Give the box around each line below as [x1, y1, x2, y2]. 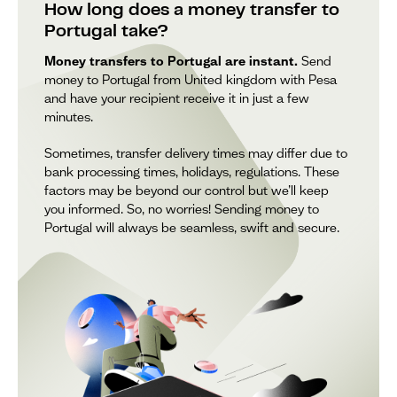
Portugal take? [44, 24, 168, 40]
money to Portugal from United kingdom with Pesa [44, 71, 337, 88]
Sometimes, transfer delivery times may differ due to [44, 144, 347, 161]
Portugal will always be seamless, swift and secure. [44, 219, 339, 236]
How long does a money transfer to [44, 3, 339, 19]
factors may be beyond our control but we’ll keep [44, 182, 329, 198]
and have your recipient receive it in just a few [44, 90, 309, 106]
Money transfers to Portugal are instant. [44, 52, 298, 69]
